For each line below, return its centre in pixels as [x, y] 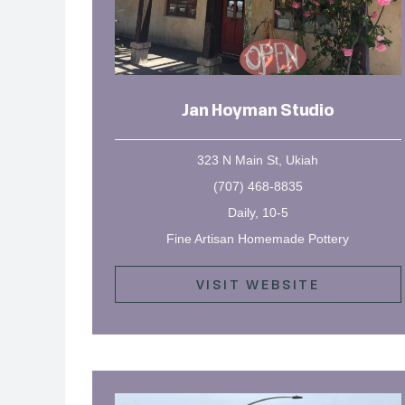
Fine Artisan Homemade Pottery [258, 238]
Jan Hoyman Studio [258, 111]
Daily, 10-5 [258, 212]
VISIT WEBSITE [258, 284]
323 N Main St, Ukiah [258, 160]
